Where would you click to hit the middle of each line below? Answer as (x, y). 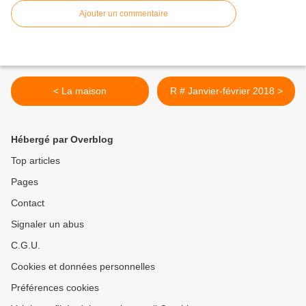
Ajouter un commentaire (124, 14)
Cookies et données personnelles (83, 267)
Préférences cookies (55, 288)
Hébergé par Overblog (62, 140)
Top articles (36, 161)
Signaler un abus (47, 224)
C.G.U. (26, 246)
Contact (28, 203)
